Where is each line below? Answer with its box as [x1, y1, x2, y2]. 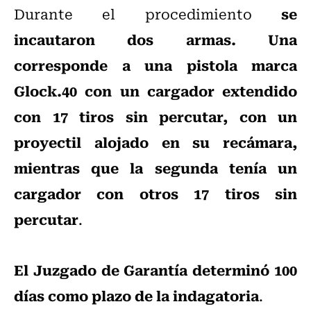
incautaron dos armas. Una [14, 28, 297, 51]
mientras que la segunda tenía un [14, 156, 297, 179]
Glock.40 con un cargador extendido [14, 79, 297, 102]
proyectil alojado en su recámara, [14, 131, 297, 153]
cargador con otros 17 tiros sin [14, 182, 297, 205]
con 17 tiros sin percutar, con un [14, 105, 297, 128]
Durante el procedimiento [14, 3, 281, 25]
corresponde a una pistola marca [14, 53, 297, 76]
